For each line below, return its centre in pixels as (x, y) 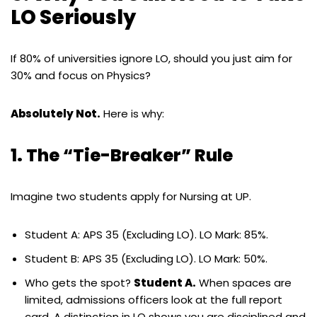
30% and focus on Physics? (81, 75)
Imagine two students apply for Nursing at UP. (131, 196)
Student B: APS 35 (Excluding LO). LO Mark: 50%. (146, 258)
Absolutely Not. (56, 113)
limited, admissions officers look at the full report (154, 299)
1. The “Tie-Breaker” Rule (122, 155)
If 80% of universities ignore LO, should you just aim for (151, 58)
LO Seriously (73, 17)
